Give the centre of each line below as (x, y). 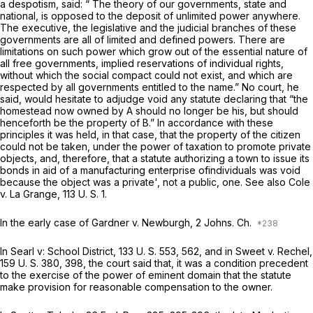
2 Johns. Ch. (225, 223)
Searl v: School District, (65, 252)
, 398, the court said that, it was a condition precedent (184, 263)
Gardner (112, 223)
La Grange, (36, 194)
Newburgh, (169, 223)
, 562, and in (206, 252)
